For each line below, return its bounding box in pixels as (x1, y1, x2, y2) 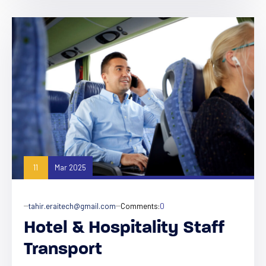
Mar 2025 (54, 163, 86, 173)
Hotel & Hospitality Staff (24, 218, 224, 237)
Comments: (121, 201, 160, 211)
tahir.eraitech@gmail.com (28, 201, 116, 211)
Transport (24, 240, 102, 259)
